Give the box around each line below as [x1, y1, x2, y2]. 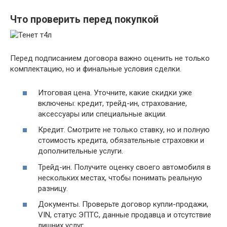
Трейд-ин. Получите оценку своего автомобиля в [38, 162, 211, 172]
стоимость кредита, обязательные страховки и [38, 136, 204, 145]
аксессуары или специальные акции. [38, 109, 167, 119]
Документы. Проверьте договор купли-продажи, [38, 200, 208, 209]
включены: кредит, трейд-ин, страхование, [38, 98, 187, 108]
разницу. [38, 183, 68, 193]
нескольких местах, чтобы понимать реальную [38, 173, 202, 182]
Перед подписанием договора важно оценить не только [10, 54, 210, 63]
